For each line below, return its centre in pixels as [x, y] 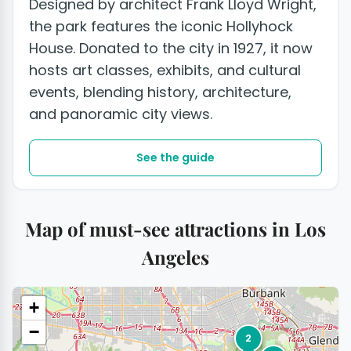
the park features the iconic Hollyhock [161, 26]
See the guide [175, 157]
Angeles [175, 257]
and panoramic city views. [121, 114]
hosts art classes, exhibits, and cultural [165, 70]
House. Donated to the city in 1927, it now [171, 48]
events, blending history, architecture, [160, 92]
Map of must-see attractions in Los [175, 228]
